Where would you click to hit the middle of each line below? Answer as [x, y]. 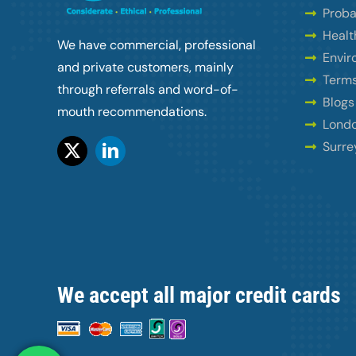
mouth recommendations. [132, 112]
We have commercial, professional [156, 45]
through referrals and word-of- [147, 90]
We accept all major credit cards [199, 296]
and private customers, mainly [145, 68]
